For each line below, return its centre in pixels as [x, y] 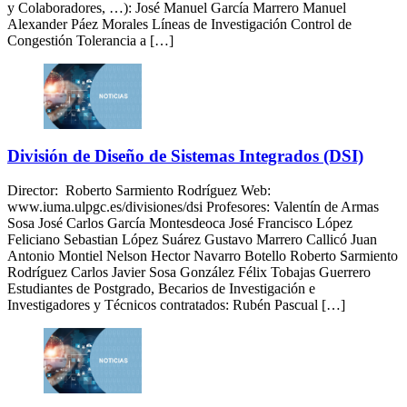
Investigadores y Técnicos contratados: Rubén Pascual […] [176, 305]
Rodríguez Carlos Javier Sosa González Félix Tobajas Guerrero [189, 273]
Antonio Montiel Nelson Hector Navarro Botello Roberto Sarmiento [203, 256]
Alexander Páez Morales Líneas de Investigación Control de [179, 24]
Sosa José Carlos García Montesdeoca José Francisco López [180, 223]
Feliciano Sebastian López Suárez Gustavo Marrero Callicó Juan [192, 240]
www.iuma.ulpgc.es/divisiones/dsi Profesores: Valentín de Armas [193, 207]
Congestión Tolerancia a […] [90, 40]
